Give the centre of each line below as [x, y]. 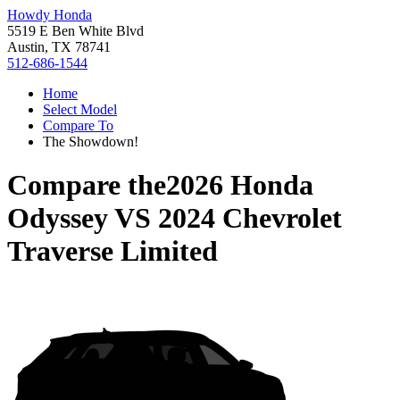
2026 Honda [240, 185]
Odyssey [58, 218]
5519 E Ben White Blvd [75, 31]
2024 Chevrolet [250, 218]
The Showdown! [91, 142]
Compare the [87, 185]
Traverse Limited [112, 251]
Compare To [78, 125]
